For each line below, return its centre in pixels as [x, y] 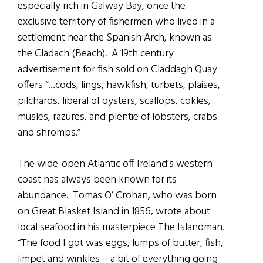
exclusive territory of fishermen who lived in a [116, 22]
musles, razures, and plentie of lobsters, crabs [117, 117]
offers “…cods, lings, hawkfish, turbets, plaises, [119, 86]
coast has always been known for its [97, 180]
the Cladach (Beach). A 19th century [96, 54]
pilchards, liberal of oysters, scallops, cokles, [114, 102]
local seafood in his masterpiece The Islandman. [122, 228]
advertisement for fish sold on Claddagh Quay [117, 70]
